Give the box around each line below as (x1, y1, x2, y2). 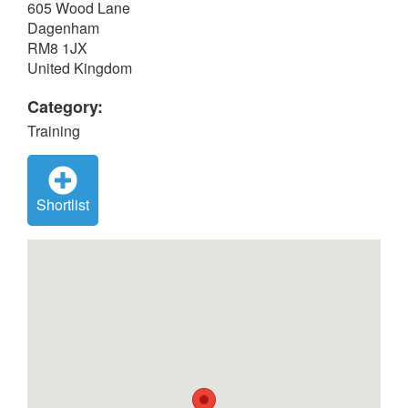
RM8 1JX (27, 37, 87, 58)
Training (27, 120, 80, 141)
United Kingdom (27, 57, 132, 78)
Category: (27, 95, 103, 118)
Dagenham (27, 17, 99, 38)
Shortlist (36, 194, 89, 215)
